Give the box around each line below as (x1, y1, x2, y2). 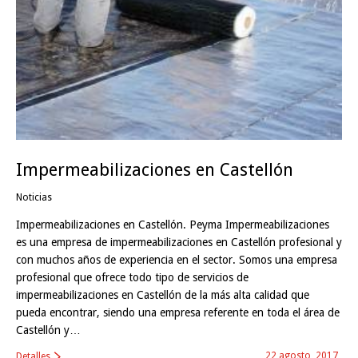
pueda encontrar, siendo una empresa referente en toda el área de (16, 306, 340, 320)
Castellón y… (16, 324, 81, 337)
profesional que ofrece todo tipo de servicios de (16, 271, 249, 284)
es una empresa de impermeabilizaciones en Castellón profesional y (16, 236, 342, 249)
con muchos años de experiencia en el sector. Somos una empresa (16, 253, 337, 267)
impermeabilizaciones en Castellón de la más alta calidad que (16, 288, 309, 302)
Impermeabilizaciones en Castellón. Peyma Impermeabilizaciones (16, 218, 329, 232)
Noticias (16, 192, 52, 204)
